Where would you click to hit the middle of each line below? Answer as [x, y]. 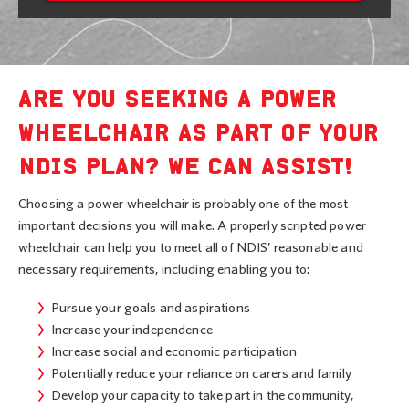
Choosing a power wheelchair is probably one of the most [184, 204]
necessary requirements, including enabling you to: [164, 269]
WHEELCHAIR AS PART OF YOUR [199, 133]
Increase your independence [132, 330]
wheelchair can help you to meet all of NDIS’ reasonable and [191, 247]
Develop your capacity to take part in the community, [202, 395]
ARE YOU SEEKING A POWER [178, 99]
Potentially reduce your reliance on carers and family [201, 373]
